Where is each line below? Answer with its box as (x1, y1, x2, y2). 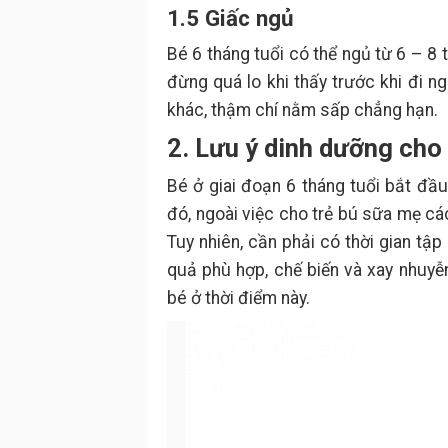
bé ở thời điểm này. (167, 288, 310, 308)
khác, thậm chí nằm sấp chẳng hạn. (167, 100, 442, 120)
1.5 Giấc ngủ (167, 5, 294, 31)
